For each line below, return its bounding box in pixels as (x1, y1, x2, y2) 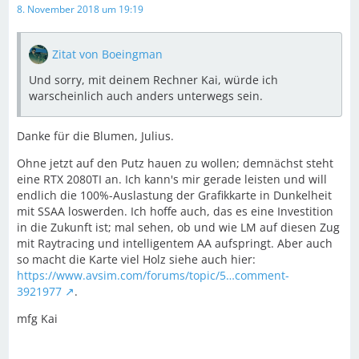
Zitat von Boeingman (52, 46, 163, 62)
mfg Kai (17, 310, 58, 326)
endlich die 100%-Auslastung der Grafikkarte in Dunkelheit (17, 187, 332, 203)
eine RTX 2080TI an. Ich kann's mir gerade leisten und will (17, 171, 327, 187)
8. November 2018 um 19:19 (17, 2, 143, 16)
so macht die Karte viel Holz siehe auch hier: (17, 251, 256, 267)
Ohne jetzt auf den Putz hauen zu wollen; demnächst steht (17, 155, 333, 171)
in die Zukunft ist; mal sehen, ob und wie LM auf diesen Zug (17, 219, 340, 235)
